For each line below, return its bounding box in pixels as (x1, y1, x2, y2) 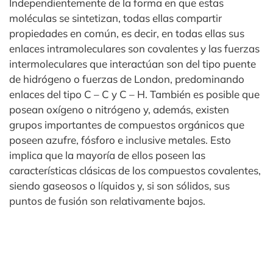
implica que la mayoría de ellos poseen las (9, 149, 205, 162)
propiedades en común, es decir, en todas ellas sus (9, 27, 244, 40)
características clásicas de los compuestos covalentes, (9, 164, 261, 177)
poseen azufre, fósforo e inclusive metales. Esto (9, 133, 231, 147)
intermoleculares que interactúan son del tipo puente (9, 57, 256, 71)
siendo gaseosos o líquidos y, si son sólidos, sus (9, 179, 230, 193)
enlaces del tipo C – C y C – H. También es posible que (9, 88, 260, 101)
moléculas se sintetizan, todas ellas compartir (9, 12, 222, 25)
